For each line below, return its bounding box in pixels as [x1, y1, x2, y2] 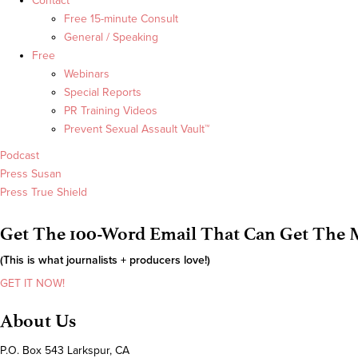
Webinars [64, 67, 109, 82]
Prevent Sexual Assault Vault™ [64, 122, 209, 137]
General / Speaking [64, 30, 158, 45]
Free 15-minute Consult [64, 12, 178, 26]
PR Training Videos [64, 104, 157, 118]
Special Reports [64, 86, 141, 100]
